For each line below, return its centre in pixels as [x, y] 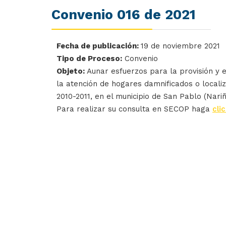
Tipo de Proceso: [89, 58]
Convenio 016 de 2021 [124, 14]
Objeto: [71, 71]
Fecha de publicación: [99, 46]
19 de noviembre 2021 [180, 46]
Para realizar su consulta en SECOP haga [134, 109]
